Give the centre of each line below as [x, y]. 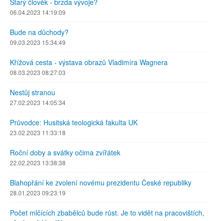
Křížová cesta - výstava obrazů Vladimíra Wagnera [89, 62]
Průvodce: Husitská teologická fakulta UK [74, 123]
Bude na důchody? [39, 32]
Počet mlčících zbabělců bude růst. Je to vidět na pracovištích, [107, 213]
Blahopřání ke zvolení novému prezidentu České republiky [101, 183]
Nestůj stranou [33, 92]
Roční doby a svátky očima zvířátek [65, 153]
